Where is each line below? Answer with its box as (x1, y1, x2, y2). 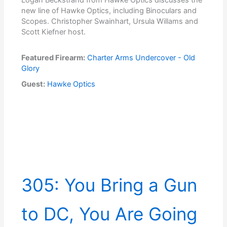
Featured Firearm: (21, 53, 86, 62)
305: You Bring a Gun (21, 174, 198, 196)
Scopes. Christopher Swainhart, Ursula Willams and (21, 16, 199, 26)
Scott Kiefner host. (21, 27, 86, 36)
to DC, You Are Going (21, 203, 198, 224)
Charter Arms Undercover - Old (87, 53, 196, 62)
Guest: (21, 79, 46, 89)
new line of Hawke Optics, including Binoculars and (21, 6, 197, 15)
